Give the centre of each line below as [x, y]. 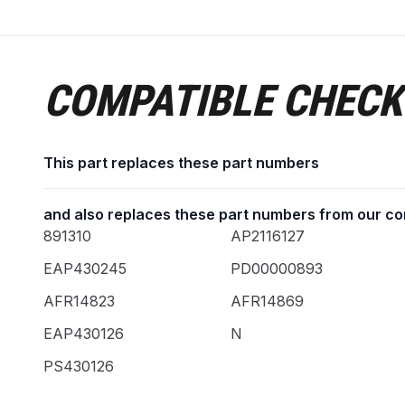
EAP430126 [84, 334]
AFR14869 [267, 301]
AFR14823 [79, 301]
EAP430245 [85, 268]
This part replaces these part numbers [181, 163]
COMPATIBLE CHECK [223, 101]
